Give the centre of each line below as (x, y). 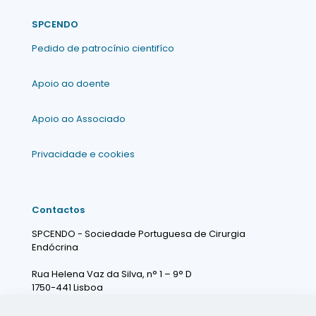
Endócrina (55, 247)
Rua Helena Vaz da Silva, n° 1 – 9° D (112, 274)
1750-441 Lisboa (67, 287)
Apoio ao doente (71, 84)
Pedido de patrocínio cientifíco (103, 48)
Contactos (58, 210)
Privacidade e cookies (83, 154)
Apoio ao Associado (79, 119)
